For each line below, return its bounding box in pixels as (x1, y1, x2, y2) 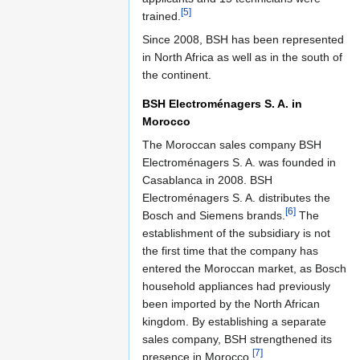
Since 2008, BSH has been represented (142, 32, 344, 46)
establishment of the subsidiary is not (142, 226, 330, 239)
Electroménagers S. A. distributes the (142, 190, 330, 204)
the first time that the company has (142, 243, 318, 257)
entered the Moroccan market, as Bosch (142, 261, 346, 275)
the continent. (142, 67, 211, 81)
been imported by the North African (142, 297, 320, 310)
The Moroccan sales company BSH (142, 137, 321, 151)
